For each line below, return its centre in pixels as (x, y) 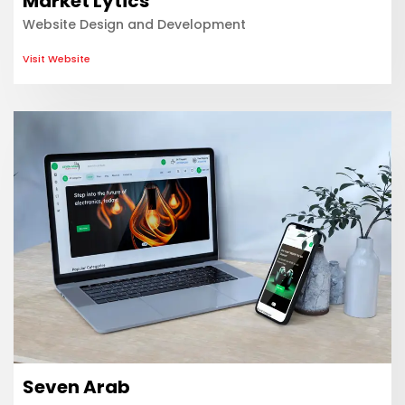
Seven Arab (76, 387)
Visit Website (57, 58)
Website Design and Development (134, 25)
